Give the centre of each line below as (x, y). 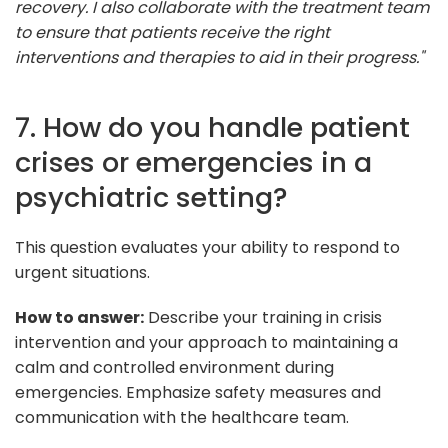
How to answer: (79, 317)
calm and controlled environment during (174, 367)
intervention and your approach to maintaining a (206, 342)
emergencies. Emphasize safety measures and (198, 392)
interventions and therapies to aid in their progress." (219, 57)
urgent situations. (82, 272)
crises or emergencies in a (193, 162)
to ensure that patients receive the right (172, 32)
